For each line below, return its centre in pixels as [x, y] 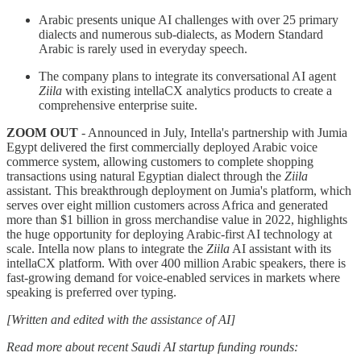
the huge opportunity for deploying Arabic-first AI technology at [169, 234]
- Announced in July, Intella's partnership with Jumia [213, 132]
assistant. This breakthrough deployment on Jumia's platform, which [179, 190]
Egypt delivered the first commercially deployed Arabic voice [162, 147]
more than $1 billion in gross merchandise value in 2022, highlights [177, 219]
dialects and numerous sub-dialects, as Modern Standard [181, 34]
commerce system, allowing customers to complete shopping [160, 161]
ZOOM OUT [42, 132]
